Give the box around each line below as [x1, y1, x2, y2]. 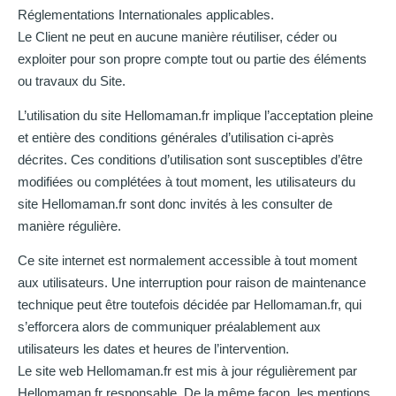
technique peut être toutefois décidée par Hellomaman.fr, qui [18, 297, 362, 313]
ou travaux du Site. [18, 72, 126, 88]
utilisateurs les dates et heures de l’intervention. [18, 341, 289, 357]
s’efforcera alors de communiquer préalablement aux [18, 319, 321, 335]
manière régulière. [18, 217, 121, 233]
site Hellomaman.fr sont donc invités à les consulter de [18, 195, 332, 211]
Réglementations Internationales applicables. [18, 6, 274, 22]
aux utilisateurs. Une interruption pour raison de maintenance [18, 275, 366, 291]
